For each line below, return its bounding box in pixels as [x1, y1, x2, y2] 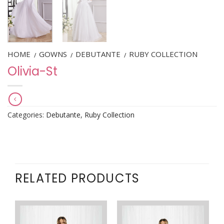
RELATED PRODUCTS [15, 170, 140, 187]
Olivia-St [7, 62, 57, 79]
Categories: [7, 110, 46, 120]
